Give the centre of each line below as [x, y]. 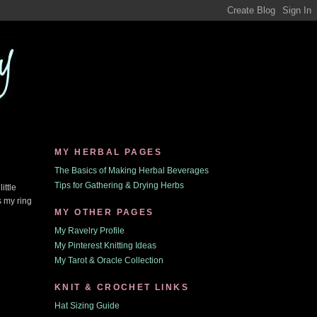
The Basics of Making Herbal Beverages [132, 171]
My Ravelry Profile [90, 231]
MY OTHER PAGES [104, 212]
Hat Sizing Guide [87, 306]
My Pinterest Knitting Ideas [105, 246]
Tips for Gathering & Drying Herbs [119, 185]
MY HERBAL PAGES [108, 152]
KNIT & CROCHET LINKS [122, 287]
